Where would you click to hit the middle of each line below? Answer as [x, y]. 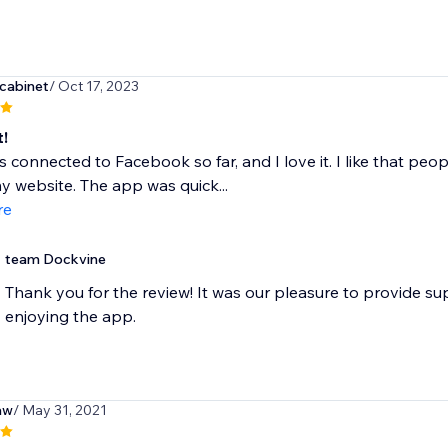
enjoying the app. [70, 316]
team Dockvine [55, 259]
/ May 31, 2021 [59, 410]
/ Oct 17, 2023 [93, 86]
